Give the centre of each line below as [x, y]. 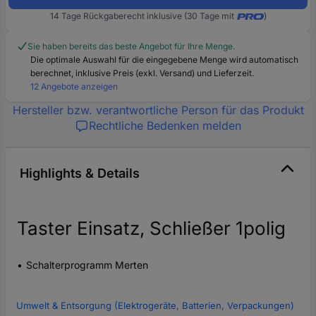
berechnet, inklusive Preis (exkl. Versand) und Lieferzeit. [142, 73]
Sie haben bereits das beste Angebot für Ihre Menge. [131, 46]
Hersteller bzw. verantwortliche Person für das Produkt [158, 110]
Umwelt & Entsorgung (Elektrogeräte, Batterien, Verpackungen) [155, 305]
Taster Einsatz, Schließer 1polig [151, 228]
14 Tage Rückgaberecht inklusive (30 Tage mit [142, 16]
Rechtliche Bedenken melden [165, 125]
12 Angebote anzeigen [74, 86]
